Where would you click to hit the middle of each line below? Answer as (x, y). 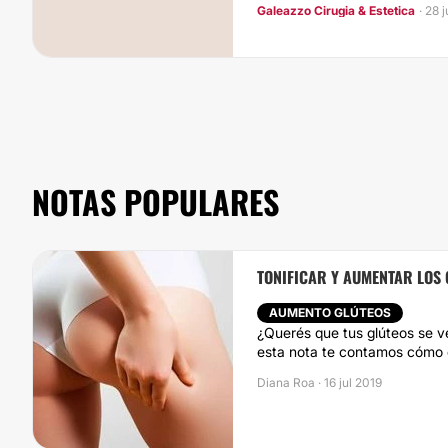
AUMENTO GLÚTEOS (330, 312)
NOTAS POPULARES (155, 201)
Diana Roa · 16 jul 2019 (319, 382)
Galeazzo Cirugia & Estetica (336, 10)
